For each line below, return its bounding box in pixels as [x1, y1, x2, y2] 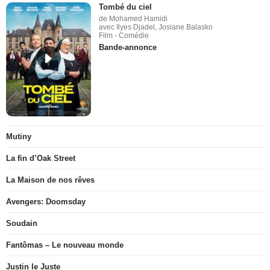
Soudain [6, 218, 37, 228]
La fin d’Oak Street [6, 153, 75, 163]
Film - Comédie [99, 31, 149, 40]
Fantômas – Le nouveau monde [6, 240, 124, 250]
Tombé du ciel [99, 2, 152, 12]
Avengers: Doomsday [6, 196, 86, 206]
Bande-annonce [99, 43, 157, 52]
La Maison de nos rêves [6, 175, 95, 184]
